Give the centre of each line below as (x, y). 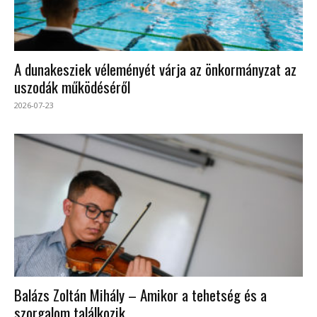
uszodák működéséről (72, 87)
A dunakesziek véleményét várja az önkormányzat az (155, 69)
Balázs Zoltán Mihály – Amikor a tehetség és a (140, 294)
